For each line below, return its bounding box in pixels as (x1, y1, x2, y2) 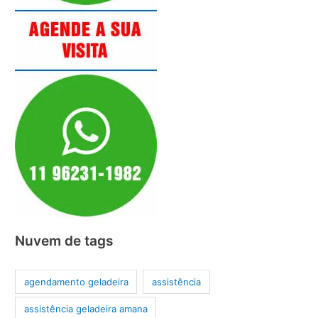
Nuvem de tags (15, 231, 114, 249)
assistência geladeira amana (23, 302, 148, 314)
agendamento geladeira (23, 275, 128, 287)
